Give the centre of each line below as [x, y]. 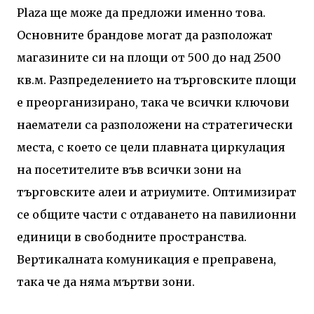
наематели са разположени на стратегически [155, 124]
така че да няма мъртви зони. [106, 281]
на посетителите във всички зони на [129, 169]
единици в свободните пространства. [132, 237]
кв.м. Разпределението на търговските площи [157, 80]
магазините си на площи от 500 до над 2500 [149, 57]
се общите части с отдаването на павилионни [157, 214]
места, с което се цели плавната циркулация [151, 147]
